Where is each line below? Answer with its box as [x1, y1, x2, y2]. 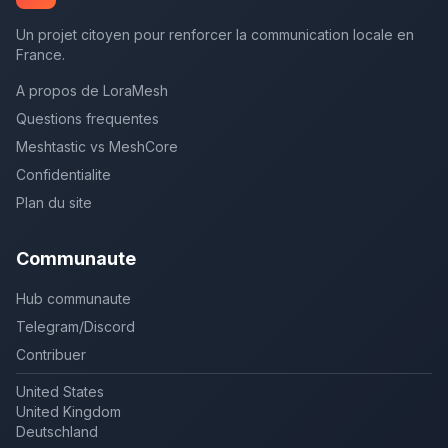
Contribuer [16, 346, 86, 363]
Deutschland [16, 423, 98, 440]
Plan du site [16, 194, 92, 211]
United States [16, 383, 104, 400]
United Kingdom [16, 403, 121, 420]
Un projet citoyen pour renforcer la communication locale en [16, 26, 414, 43]
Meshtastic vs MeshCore [16, 138, 178, 155]
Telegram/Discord [16, 318, 135, 335]
